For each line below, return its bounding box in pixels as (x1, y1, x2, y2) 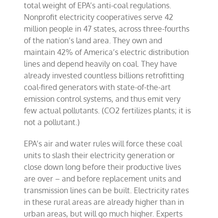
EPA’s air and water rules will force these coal (24, 139, 182, 148)
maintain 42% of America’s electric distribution (24, 47, 189, 57)
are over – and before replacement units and (24, 174, 182, 183)
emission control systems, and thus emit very (24, 94, 181, 104)
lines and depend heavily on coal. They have (24, 59, 178, 69)
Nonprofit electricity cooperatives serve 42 (24, 12, 174, 22)
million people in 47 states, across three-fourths (24, 24, 190, 34)
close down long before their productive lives (24, 162, 182, 172)
